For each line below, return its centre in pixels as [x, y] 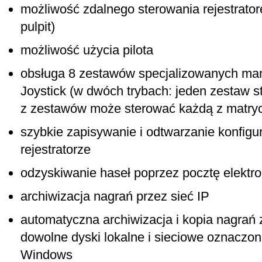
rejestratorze [56, 149]
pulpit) [38, 27]
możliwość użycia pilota [87, 50]
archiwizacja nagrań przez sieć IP [115, 196]
